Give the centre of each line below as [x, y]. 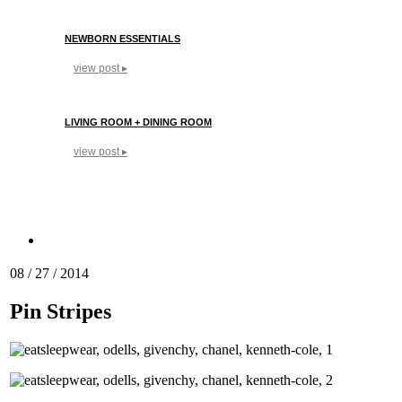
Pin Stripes [61, 311]
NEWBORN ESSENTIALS [122, 38]
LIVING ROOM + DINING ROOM [138, 122]
